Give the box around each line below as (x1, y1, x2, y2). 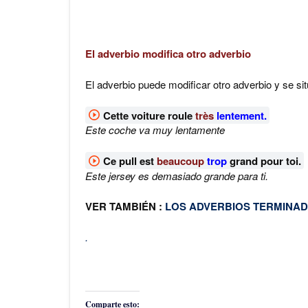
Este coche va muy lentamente (85, 122, 225, 137)
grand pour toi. (226, 153, 301, 168)
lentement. (216, 107, 267, 122)
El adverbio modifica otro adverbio (85, 46, 251, 61)
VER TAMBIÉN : (85, 199, 165, 214)
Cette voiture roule (102, 107, 195, 122)
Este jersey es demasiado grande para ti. (85, 168, 268, 183)
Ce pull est (102, 153, 157, 168)
